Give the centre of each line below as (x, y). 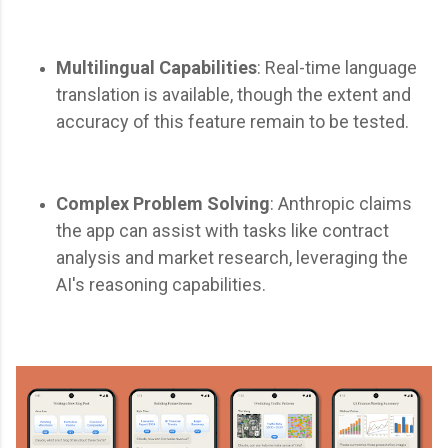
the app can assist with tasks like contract (222, 230)
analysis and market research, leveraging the (232, 257)
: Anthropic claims (341, 203)
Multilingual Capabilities (156, 67)
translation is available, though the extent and (233, 94)
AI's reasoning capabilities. (161, 284)
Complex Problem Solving (163, 203)
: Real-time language (337, 67)
